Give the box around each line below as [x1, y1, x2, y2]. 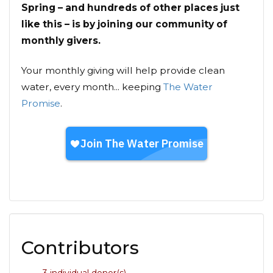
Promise [21, 97, 60, 110]
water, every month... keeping [21, 81, 163, 93]
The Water [163, 81, 213, 93]
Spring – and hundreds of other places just [21, 2, 239, 14]
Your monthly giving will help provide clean [21, 65, 225, 77]
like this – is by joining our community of [21, 18, 227, 30]
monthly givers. [21, 35, 101, 47]
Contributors [21, 236, 139, 260]
